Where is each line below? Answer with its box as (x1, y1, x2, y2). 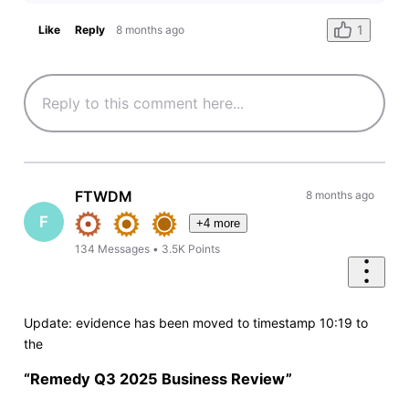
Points (188, 241, 221, 256)
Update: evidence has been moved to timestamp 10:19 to (23, 315, 368, 331)
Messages (98, 241, 151, 256)
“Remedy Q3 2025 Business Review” (23, 369, 292, 388)
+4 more (196, 215, 241, 230)
